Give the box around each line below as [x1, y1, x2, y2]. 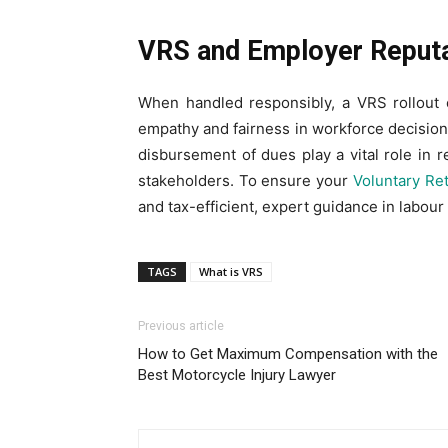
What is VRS [199, 264, 263, 280]
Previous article [138, 319, 224, 334]
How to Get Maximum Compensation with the [138, 345, 438, 364]
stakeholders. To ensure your [138, 171, 353, 191]
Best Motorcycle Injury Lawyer [138, 366, 336, 385]
